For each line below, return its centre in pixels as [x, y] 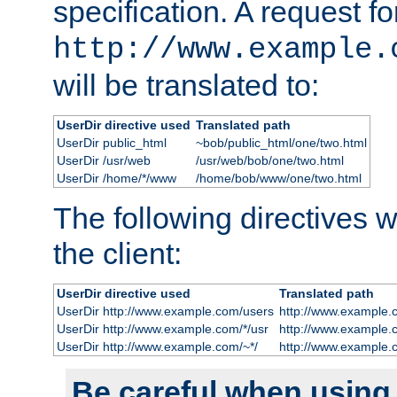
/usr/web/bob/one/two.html [269, 160]
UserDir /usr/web [103, 160]
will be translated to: [186, 85]
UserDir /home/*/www [116, 178]
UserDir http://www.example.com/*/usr [162, 328]
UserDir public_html [111, 142]
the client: [117, 253]
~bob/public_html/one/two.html [281, 142]
